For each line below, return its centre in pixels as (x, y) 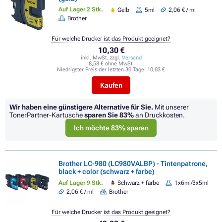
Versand (132, 58)
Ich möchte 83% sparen (111, 128)
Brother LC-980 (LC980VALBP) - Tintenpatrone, (133, 164)
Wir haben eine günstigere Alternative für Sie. (81, 107)
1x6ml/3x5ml (191, 183)
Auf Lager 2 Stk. (81, 10)
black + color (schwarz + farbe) (107, 172)
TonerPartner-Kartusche (47, 115)
